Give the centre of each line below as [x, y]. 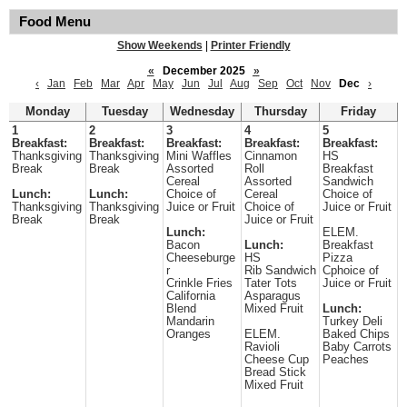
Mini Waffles [199, 156]
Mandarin [190, 322]
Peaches [346, 360]
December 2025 [203, 71]
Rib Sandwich [280, 271]
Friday [358, 112]
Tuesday [124, 112]
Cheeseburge [201, 258]
